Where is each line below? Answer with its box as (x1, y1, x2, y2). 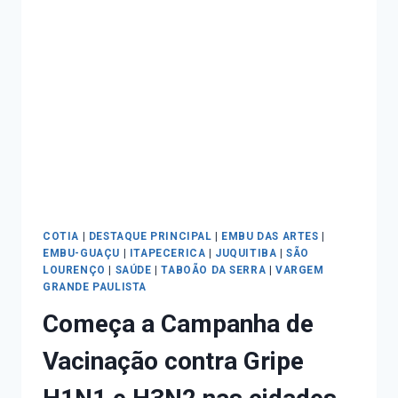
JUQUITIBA (215, 246, 277, 259)
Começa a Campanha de (43, 309, 314, 339)
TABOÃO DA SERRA (161, 263, 267, 276)
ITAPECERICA (129, 246, 206, 259)
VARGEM (275, 263, 324, 276)
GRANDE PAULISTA (43, 280, 147, 293)
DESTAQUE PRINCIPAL (88, 229, 212, 243)
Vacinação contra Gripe (43, 346, 304, 377)
